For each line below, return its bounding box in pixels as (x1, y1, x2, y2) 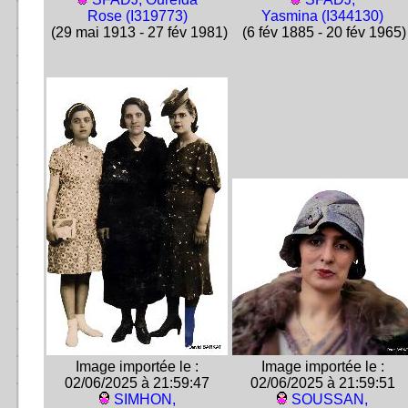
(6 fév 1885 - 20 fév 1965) (239, 25, 406, 40)
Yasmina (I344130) (261, 8, 383, 24)
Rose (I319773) (87, 8, 188, 24)
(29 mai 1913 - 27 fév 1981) (46, 25, 228, 40)
